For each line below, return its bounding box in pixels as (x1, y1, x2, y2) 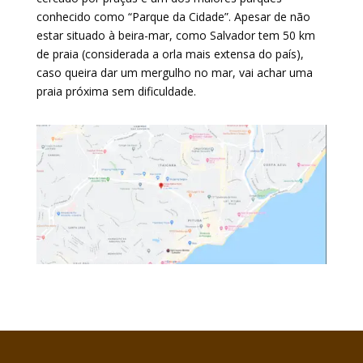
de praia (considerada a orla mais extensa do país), (36, 46, 304, 62)
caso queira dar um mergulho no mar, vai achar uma (36, 65, 313, 80)
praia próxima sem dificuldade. (36, 83, 196, 99)
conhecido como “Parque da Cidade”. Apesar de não (36, 9, 310, 24)
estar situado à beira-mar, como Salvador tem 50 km (36, 28, 315, 43)
